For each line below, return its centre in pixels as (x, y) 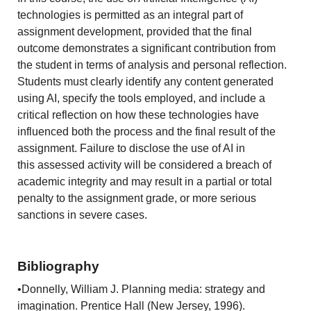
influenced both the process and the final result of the (147, 132)
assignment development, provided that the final (135, 32)
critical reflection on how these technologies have (138, 115)
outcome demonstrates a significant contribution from (147, 49)
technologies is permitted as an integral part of (131, 15)
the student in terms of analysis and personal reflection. (152, 65)
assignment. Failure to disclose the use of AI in (132, 149)
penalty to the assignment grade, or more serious (137, 199)
